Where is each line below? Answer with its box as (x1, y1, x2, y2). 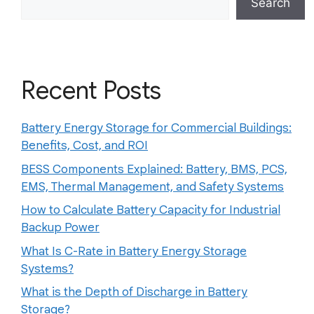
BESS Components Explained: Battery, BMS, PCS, (21, 161, 287, 177)
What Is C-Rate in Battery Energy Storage (21, 243, 247, 259)
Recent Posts (21, 75, 161, 107)
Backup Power (21, 220, 100, 235)
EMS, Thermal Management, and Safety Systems (21, 179, 284, 194)
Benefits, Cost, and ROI (21, 138, 148, 153)
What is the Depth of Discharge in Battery (21, 285, 247, 300)
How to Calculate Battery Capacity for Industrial (21, 203, 280, 218)
